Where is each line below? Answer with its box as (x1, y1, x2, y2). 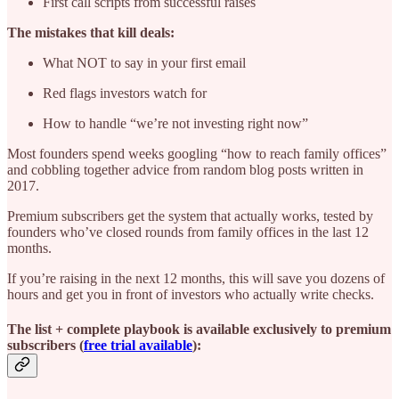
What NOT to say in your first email (43, 55, 246, 71)
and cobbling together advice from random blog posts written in (7, 162, 363, 178)
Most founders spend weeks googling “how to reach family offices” (7, 146, 387, 162)
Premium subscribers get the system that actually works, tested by (7, 208, 373, 224)
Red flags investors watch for (43, 85, 207, 102)
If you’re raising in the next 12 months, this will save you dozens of (7, 271, 385, 287)
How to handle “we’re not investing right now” (43, 116, 308, 132)
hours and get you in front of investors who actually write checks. (7, 287, 374, 303)
